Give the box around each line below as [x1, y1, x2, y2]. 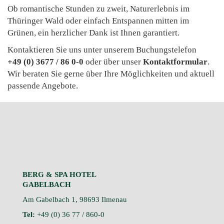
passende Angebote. [7, 81, 80, 91]
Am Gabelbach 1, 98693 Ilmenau [22, 195, 127, 204]
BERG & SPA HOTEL [22, 170, 96, 179]
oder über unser [83, 57, 143, 67]
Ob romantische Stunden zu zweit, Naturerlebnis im [7, 4, 189, 14]
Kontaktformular [143, 57, 207, 67]
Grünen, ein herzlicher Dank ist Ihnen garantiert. [7, 28, 179, 38]
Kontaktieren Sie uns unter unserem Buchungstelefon [7, 45, 196, 55]
